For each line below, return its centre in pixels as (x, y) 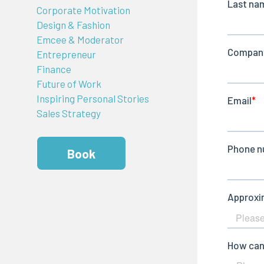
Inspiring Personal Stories (93, 99)
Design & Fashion (73, 25)
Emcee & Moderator (80, 40)
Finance (54, 69)
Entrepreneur (66, 55)
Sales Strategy (68, 113)
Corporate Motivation (83, 10)
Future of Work (69, 84)
